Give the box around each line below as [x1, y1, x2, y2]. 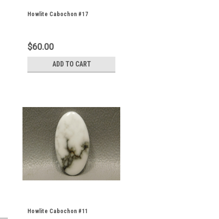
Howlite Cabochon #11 [27, 208, 88, 215]
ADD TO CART [52, 60, 91, 68]
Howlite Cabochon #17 [27, 11, 88, 18]
